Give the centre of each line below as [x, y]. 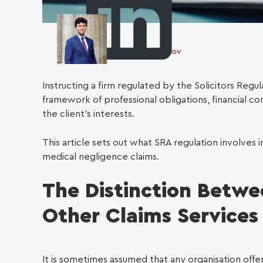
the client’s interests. [88, 114]
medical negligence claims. [101, 156]
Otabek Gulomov [148, 51]
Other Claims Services [150, 216]
